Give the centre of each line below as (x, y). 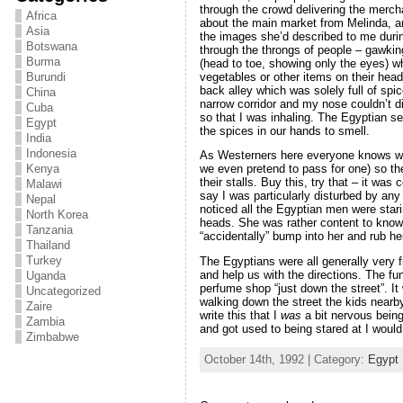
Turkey (44, 260)
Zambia (45, 322)
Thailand (48, 245)
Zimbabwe (52, 337)
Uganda (45, 276)
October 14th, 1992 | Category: (286, 359)
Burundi (45, 77)
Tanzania (49, 230)
